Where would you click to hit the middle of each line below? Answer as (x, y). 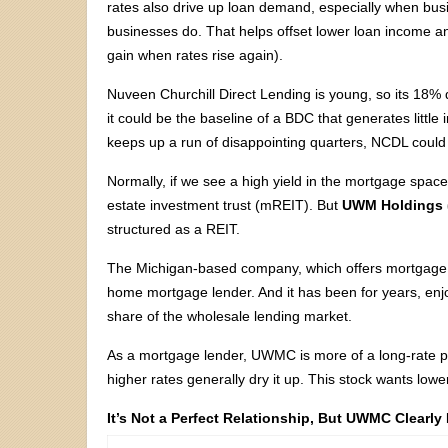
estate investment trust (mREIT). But (222, 204)
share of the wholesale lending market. (229, 315)
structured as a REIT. (173, 228)
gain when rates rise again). (195, 54)
